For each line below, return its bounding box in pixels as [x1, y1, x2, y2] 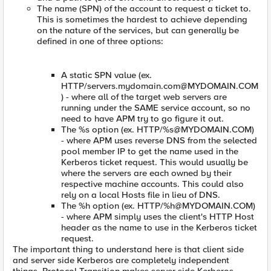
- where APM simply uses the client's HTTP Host [61, 211, 254, 223]
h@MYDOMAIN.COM [170, 200, 253, 212]
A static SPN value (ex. [61, 70, 152, 81]
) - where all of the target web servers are [61, 91, 227, 103]
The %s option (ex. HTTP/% [61, 124, 169, 135]
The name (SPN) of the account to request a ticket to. [37, 3, 251, 15]
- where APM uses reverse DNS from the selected [61, 135, 257, 146]
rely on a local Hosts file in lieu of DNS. [61, 189, 220, 201]
